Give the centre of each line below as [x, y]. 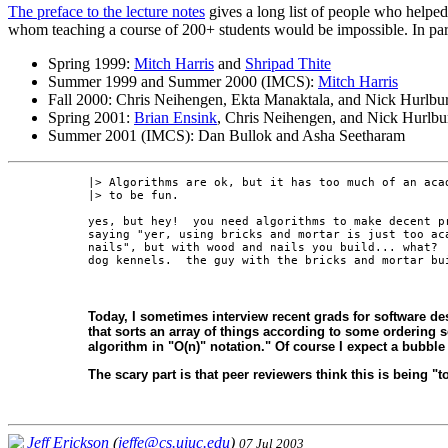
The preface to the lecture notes [106, 11]
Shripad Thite [288, 63]
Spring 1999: [91, 63]
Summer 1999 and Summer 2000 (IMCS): [183, 81]
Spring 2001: [91, 117]
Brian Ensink [175, 117]
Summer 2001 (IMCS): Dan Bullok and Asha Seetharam [226, 135]
